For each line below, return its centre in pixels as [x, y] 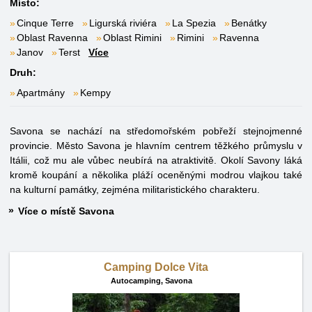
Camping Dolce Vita [156, 267]
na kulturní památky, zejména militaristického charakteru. [135, 189]
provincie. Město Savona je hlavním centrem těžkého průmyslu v [156, 146]
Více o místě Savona [66, 211]
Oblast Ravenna [52, 38]
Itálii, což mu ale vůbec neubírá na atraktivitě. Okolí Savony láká [156, 160]
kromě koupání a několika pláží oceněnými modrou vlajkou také [156, 175]
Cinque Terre [45, 23]
